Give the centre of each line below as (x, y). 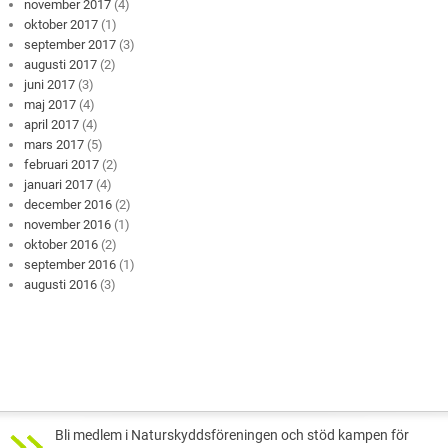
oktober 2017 (61, 24)
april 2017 (52, 124)
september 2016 (70, 264)
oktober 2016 (61, 244)
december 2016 (68, 204)
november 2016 (68, 224)
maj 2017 (50, 104)
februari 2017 (62, 164)
